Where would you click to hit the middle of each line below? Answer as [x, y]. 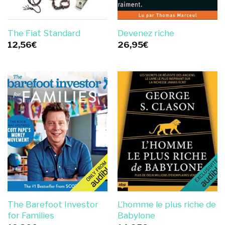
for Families [31, 215]
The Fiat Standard [44, 33]
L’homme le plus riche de [166, 204]
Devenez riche [146, 33]
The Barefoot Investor [53, 204]
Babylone [136, 215]
